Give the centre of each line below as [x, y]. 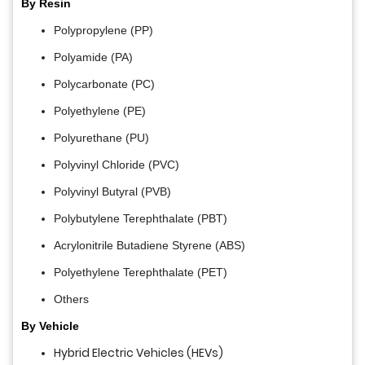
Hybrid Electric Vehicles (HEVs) [139, 352]
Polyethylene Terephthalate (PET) [141, 272]
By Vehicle [50, 325]
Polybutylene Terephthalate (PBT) [141, 218]
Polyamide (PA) [93, 57]
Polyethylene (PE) [100, 110]
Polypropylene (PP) [103, 30]
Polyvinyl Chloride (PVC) [117, 164]
